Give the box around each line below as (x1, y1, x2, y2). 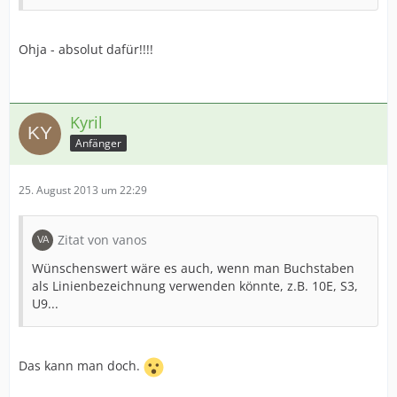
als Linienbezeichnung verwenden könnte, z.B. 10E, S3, (32, 277, 358, 294)
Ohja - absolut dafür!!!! (19, 41, 153, 58)
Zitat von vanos (58, 231, 147, 248)
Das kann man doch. (19, 357, 144, 375)
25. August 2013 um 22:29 (19, 183, 147, 198)
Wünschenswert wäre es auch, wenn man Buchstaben (32, 260, 354, 276)
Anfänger (75, 135, 121, 151)
